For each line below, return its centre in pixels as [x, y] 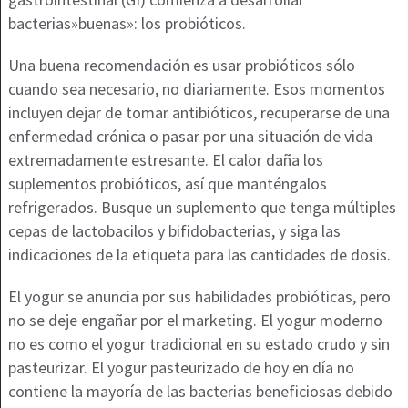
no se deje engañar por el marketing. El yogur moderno [195, 321]
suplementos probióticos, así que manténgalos [167, 184]
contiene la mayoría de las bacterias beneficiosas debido [200, 392]
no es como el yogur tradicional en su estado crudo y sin [199, 344]
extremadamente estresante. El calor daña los [165, 160]
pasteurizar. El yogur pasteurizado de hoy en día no [181, 368]
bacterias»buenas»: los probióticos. [127, 24]
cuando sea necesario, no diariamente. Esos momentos [196, 89]
